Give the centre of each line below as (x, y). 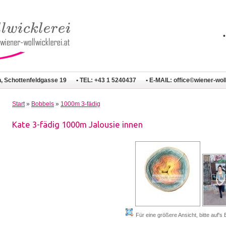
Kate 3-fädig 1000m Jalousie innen (77, 124)
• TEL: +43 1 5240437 (106, 80)
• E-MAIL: (160, 80)
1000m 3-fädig (80, 104)
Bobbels (43, 104)
